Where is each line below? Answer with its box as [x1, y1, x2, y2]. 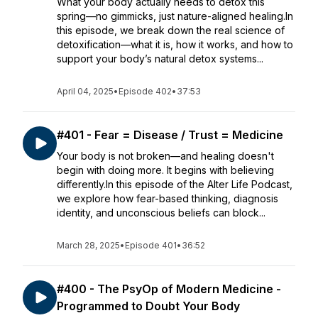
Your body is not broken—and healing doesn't [57, 150, 274, 162]
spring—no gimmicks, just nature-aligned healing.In [57, 10, 293, 22]
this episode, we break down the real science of [57, 24, 285, 36]
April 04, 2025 [57, 86, 114, 97]
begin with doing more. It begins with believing [57, 164, 274, 176]
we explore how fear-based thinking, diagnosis [57, 192, 278, 204]
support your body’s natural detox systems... [57, 53, 263, 65]
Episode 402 [119, 86, 172, 97]
